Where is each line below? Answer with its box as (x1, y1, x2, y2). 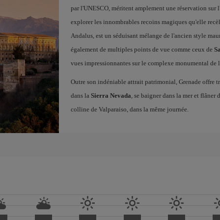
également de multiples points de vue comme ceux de (70, 46, 214, 53)
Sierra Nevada (90, 92, 131, 99)
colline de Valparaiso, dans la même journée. (70, 106, 189, 113)
